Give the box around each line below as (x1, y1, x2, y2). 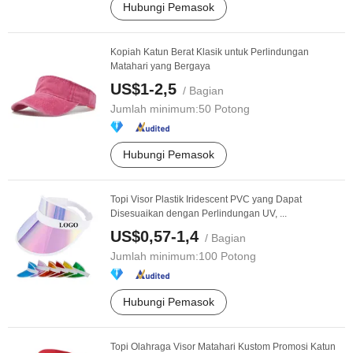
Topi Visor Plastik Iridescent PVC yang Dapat (110, 194, 302, 205)
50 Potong (199, 102, 250, 115)
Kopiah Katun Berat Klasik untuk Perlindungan (110, 46, 309, 58)
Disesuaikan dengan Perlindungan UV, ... (110, 208, 287, 219)
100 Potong (199, 250, 256, 262)
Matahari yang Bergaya (110, 61, 210, 72)
